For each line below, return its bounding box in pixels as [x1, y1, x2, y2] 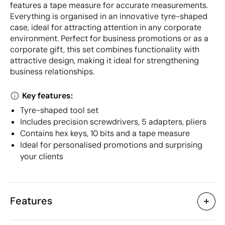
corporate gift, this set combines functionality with [10, 44, 199, 55]
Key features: [22, 90, 73, 101]
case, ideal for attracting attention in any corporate [10, 22, 201, 33]
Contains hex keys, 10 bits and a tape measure [20, 128, 190, 139]
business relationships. [10, 66, 94, 77]
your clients [20, 151, 63, 162]
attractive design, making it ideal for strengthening [10, 55, 199, 66]
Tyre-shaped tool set [20, 104, 98, 116]
